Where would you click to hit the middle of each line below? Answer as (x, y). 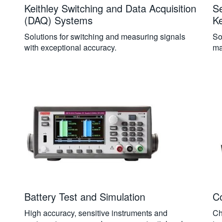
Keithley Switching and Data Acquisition (110, 8)
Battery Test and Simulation (84, 196)
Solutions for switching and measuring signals (105, 36)
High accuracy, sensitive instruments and (96, 213)
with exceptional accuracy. (70, 47)
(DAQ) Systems (58, 20)
